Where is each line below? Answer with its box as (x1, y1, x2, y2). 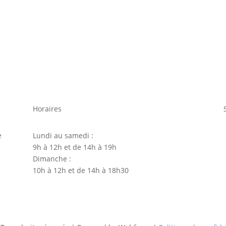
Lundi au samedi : (32, 130, 93, 140)
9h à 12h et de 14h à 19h (32, 142, 117, 152)
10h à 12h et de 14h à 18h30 (32, 165, 129, 175)
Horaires (32, 104, 62, 114)
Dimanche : (32, 153, 71, 163)
